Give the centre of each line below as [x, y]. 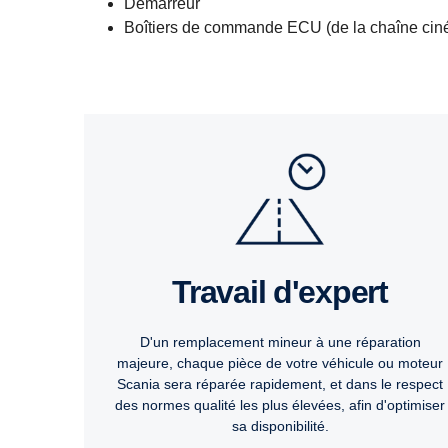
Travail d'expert [288, 292]
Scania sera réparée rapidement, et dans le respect [280, 384]
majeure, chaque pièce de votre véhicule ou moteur [280, 363]
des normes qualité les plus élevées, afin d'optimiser [280, 405]
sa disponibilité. [280, 426]
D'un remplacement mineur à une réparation [280, 342]
